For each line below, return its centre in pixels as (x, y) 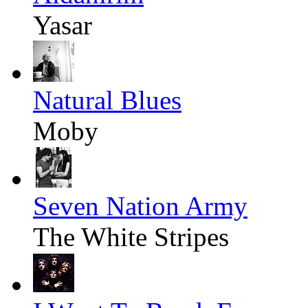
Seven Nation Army (140, 206)
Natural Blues (107, 100)
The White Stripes (131, 237)
